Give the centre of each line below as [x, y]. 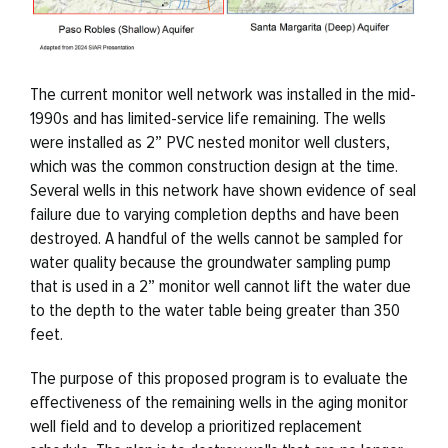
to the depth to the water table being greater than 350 [214, 309]
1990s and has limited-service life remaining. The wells [207, 117]
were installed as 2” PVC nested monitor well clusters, [209, 141]
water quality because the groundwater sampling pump [210, 261]
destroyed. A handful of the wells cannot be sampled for [216, 237]
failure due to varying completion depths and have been [214, 213]
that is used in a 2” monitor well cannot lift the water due [220, 285]
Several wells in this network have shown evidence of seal [222, 189]
